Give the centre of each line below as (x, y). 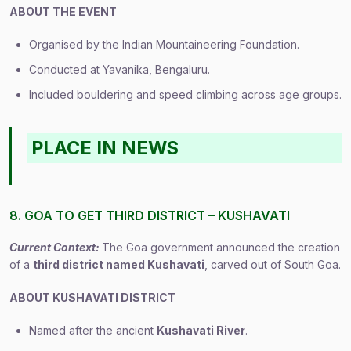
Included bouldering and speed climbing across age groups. (185, 94)
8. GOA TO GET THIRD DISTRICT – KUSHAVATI (150, 215)
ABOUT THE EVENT (63, 11)
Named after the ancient (93, 330)
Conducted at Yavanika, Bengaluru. (119, 69)
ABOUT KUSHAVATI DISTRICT (92, 297)
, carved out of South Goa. (273, 264)
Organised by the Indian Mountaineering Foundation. (164, 44)
